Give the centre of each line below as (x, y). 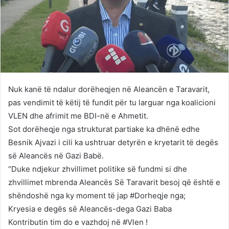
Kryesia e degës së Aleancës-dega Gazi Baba (90, 209)
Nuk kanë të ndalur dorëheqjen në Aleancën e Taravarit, (109, 89)
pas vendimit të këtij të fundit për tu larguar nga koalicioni (112, 102)
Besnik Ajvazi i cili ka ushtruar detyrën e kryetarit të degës (113, 142)
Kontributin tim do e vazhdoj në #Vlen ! (78, 222)
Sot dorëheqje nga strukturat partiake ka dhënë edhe (104, 129)
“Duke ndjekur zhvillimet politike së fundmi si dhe (98, 169)
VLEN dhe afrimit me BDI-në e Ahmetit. (78, 116)
